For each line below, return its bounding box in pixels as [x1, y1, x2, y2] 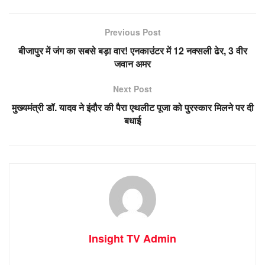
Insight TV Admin [89, 230, 176, 246]
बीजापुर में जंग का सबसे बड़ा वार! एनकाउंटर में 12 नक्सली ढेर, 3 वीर [18, 43, 247, 57]
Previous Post [104, 25, 161, 38]
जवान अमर [114, 56, 151, 70]
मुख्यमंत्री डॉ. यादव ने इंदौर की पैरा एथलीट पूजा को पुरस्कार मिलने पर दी [11, 100, 254, 114]
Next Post [113, 82, 152, 95]
